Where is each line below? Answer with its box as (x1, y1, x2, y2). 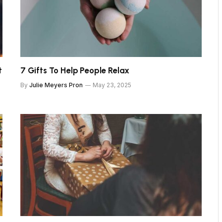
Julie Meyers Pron (29, 81, 83, 89)
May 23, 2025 (93, 81, 131, 89)
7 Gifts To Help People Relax (20, 65, 130, 75)
